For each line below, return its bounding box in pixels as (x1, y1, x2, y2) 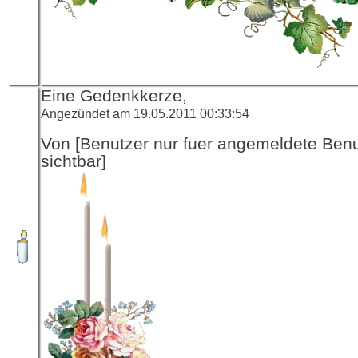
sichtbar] (41, 151, 106, 171)
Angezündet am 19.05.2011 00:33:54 (41, 105, 249, 121)
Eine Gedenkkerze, (41, 86, 187, 105)
